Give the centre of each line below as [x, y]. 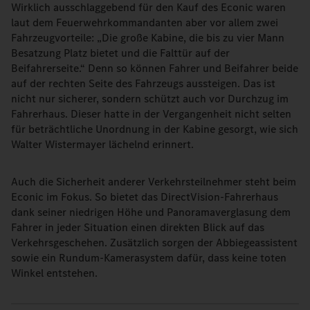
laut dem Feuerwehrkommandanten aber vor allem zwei [145, 22]
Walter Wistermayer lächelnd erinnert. [102, 144]
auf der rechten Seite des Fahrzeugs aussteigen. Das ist [143, 83]
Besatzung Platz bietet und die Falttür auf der [120, 53]
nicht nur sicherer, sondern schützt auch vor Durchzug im [150, 99]
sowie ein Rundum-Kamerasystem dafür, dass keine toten [149, 258]
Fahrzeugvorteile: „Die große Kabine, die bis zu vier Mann [148, 38]
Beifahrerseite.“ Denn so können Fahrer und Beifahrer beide [155, 68]
